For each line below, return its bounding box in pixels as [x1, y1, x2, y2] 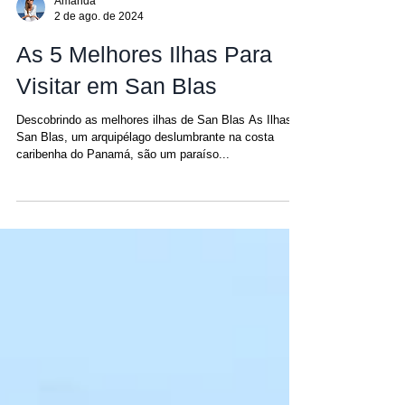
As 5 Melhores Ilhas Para [16, 78, 272, 103]
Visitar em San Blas [16, 109, 217, 135]
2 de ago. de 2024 [54, 45, 144, 59]
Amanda [54, 31, 96, 43]
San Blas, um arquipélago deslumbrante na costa [16, 166, 274, 180]
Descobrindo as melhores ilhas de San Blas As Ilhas [16, 149, 292, 163]
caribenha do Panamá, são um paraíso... [16, 184, 230, 197]
